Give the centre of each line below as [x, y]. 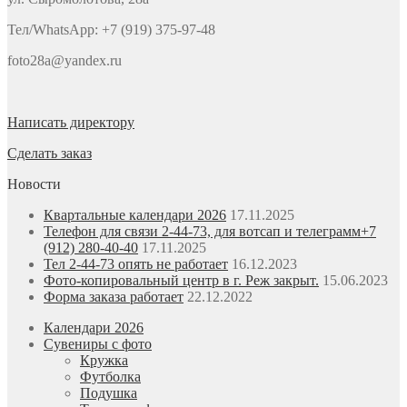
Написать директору [71, 123]
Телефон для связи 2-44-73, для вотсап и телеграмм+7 [210, 232]
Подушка [109, 393]
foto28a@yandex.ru [65, 61]
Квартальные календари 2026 [135, 215]
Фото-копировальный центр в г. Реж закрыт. [181, 281]
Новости [34, 184]
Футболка [110, 377]
